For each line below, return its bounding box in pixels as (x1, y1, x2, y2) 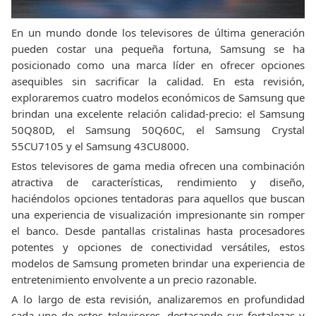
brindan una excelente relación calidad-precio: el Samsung (11, 107, 305, 121)
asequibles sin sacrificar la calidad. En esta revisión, (11, 74, 305, 88)
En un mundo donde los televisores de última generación (11, 25, 305, 39)
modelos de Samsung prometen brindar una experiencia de (11, 256, 305, 270)
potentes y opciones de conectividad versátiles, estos (11, 240, 305, 254)
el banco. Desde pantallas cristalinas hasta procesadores (11, 224, 305, 238)
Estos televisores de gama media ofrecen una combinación (11, 159, 305, 173)
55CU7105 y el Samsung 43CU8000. (11, 139, 189, 153)
